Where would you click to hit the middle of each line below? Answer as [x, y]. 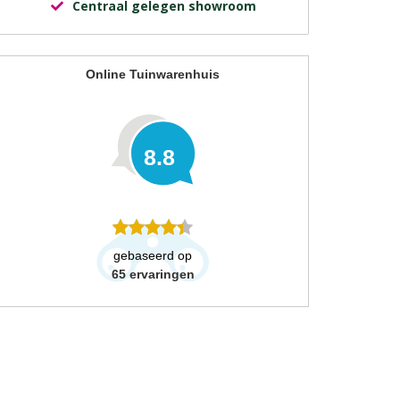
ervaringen [162, 274]
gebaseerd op [153, 255]
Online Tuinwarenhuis [153, 74]
